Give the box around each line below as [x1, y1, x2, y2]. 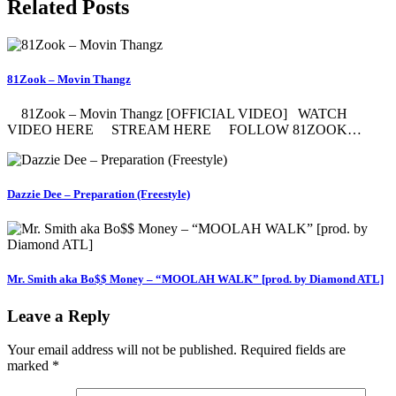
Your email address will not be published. [7, 342, 237, 358]
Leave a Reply [7, 306, 110, 325]
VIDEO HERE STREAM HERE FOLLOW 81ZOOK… [7, 121, 362, 137]
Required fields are [240, 342, 346, 358]
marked [7, 358, 52, 374]
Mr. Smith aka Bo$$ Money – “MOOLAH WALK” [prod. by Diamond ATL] [7, 272, 384, 286]
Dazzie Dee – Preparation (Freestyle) [7, 187, 190, 202]
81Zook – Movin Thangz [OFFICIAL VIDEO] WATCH [7, 105, 347, 121]
